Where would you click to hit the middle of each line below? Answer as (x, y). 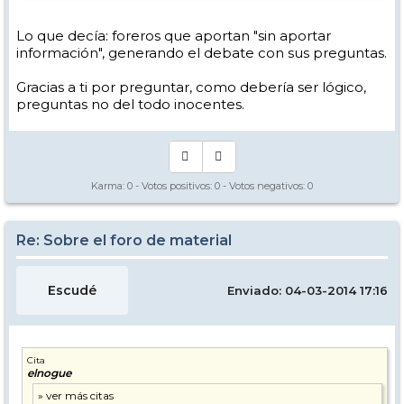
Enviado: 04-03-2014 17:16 (308, 291)
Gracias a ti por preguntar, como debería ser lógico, (191, 87)
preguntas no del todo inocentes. (130, 105)
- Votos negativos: (264, 186)
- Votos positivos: (174, 186)
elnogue (49, 373)
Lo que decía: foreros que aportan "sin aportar (174, 36)
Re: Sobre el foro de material (124, 241)
